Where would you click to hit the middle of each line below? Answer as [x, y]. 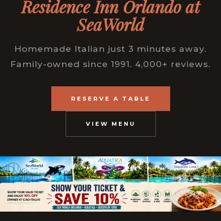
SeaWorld [110, 24]
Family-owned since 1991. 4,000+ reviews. [110, 64]
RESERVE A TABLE [110, 99]
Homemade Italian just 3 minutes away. [110, 49]
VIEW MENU [110, 124]
